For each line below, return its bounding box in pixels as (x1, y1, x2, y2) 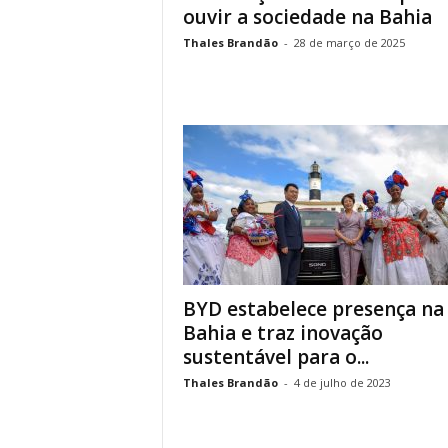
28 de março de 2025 (293, 35, 405, 50)
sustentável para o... (182, 344, 369, 370)
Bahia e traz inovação (182, 320, 383, 346)
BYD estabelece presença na (182, 296, 444, 322)
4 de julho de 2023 (293, 375, 391, 390)
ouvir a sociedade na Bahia (182, 4, 432, 30)
